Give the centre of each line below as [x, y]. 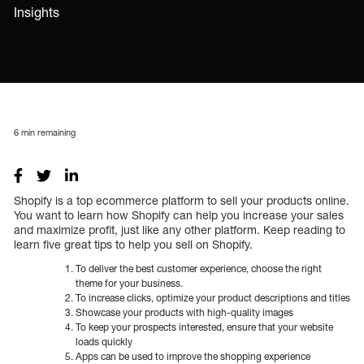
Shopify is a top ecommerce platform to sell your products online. [182, 200]
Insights [37, 12]
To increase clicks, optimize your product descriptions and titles [213, 297]
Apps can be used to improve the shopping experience [193, 356]
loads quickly [104, 341]
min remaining [47, 132]
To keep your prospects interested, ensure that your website [204, 327]
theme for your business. [129, 283]
